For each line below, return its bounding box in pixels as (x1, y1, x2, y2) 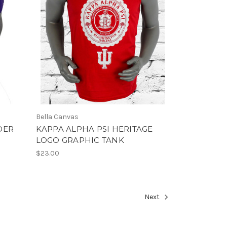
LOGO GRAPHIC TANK (35, 135, 124, 145)
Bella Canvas (35, 112, 79, 121)
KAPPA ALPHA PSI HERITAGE (35, 124, 153, 134)
